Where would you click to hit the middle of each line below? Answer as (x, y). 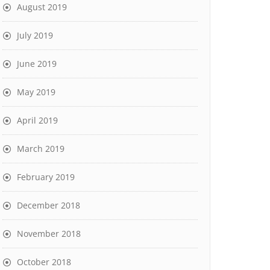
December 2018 (49, 205)
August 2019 (42, 7)
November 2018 (49, 234)
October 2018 (44, 262)
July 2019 (35, 35)
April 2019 (37, 120)
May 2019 (36, 92)
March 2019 (41, 149)
